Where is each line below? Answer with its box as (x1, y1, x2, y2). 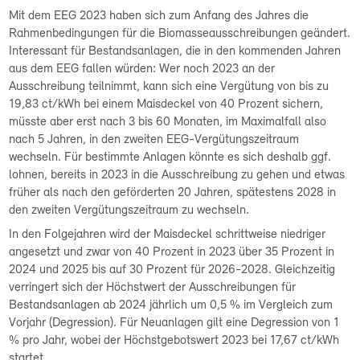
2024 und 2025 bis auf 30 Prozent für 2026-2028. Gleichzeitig (9, 264, 336, 276)
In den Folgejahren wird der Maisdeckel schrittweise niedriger (9, 228, 326, 241)
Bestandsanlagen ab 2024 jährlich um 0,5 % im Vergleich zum (9, 299, 333, 312)
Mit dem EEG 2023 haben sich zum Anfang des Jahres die (9, 10, 309, 22)
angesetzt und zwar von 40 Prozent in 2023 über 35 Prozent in (9, 246, 335, 259)
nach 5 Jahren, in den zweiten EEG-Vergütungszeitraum (9, 133, 300, 146)
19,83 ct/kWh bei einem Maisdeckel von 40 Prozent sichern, (9, 98, 324, 111)
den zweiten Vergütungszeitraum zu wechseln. (9, 204, 253, 217)
